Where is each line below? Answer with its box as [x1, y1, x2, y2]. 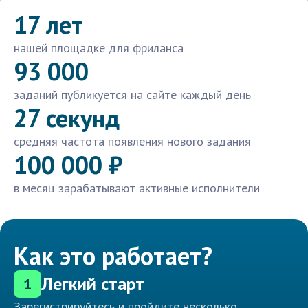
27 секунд [14, 102, 120, 135]
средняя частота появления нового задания [14, 133, 251, 150]
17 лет [14, 8, 83, 41]
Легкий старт [41, 272, 144, 296]
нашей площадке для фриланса [14, 40, 184, 56]
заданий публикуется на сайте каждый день [14, 87, 251, 103]
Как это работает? [14, 239, 212, 272]
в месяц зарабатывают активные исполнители [14, 180, 260, 197]
